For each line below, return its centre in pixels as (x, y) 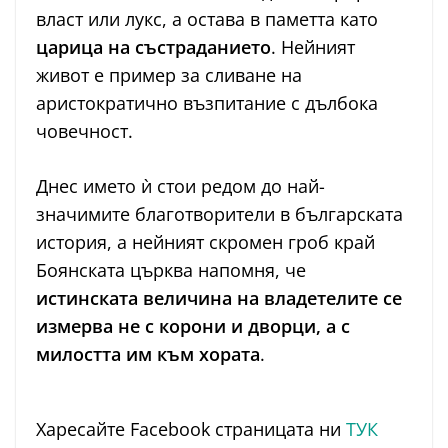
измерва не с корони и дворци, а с (193, 326)
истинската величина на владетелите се (219, 298)
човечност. (84, 131)
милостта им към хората (148, 354)
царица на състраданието (153, 47)
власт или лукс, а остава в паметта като (207, 19)
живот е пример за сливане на (169, 75)
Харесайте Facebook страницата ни (191, 429)
